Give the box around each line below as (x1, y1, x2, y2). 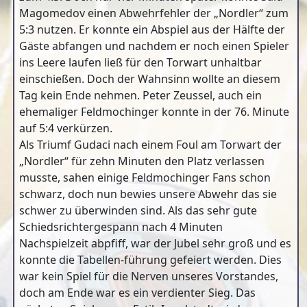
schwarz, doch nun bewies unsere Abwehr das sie (19, 186, 277, 201)
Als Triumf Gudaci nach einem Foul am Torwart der (19, 137, 282, 152)
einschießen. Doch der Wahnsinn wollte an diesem (19, 71, 280, 86)
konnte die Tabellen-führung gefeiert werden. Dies (19, 252, 282, 267)
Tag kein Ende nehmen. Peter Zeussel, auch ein (19, 88, 262, 103)
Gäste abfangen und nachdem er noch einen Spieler (19, 38, 289, 53)
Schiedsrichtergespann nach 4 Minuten (19, 219, 223, 234)
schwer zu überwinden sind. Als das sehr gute (19, 203, 257, 218)
